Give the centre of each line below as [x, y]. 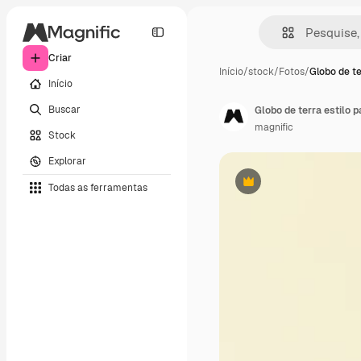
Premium [268, 187]
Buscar [64, 109]
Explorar [67, 161]
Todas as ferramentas [98, 187]
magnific [274, 127]
